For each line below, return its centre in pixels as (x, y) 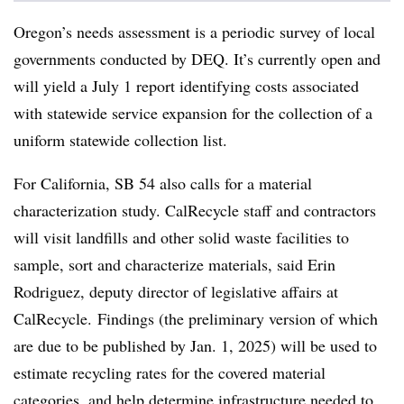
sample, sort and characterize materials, (145, 264)
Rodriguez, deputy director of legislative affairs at (176, 291)
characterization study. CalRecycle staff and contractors (195, 210)
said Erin (306, 264)
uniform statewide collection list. (120, 140)
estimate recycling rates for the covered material (170, 372)
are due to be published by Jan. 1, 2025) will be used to (195, 345)
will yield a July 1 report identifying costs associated (186, 86)
